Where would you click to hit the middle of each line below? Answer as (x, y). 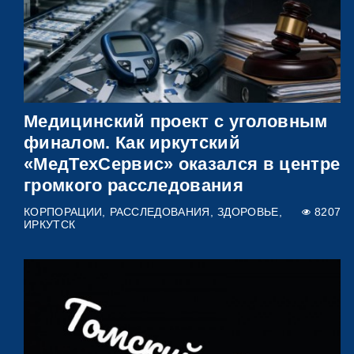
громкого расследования (134, 185)
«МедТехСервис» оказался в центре (182, 164)
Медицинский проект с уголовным (176, 121)
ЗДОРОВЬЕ (248, 212)
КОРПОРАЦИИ (63, 212)
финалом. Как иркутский (132, 142)
